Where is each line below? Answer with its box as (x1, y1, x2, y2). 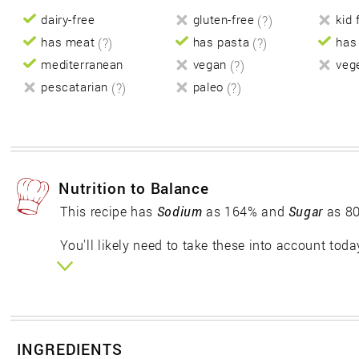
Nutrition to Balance (58, 178, 209, 199)
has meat (41, 34, 95, 50)
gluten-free (192, 12, 255, 28)
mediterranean (41, 57, 124, 73)
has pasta (192, 34, 250, 50)
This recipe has (60, 203, 157, 220)
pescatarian (41, 79, 108, 95)
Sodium (156, 203, 203, 220)
